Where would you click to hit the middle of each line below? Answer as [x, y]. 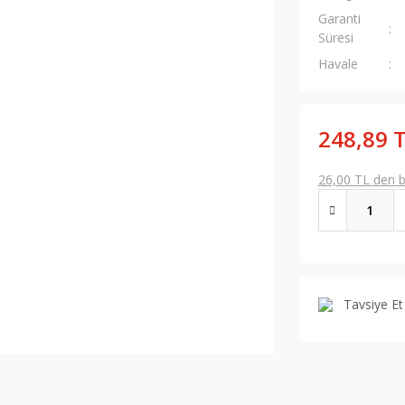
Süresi [335, 38]
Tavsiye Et [373, 304]
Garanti [339, 19]
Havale [338, 64]
